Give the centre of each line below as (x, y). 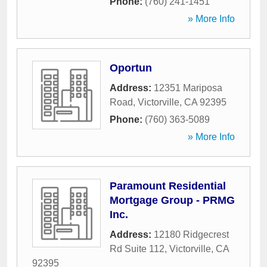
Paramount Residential (168, 186)
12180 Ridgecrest (191, 235)
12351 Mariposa (188, 88)
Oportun (131, 68)
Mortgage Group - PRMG (172, 200)
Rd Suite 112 (137, 249)
